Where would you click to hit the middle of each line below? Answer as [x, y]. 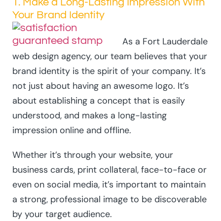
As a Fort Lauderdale [165, 42]
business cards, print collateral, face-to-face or [110, 170]
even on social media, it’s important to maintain [109, 185]
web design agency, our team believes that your [110, 56]
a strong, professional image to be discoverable [110, 200]
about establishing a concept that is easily [99, 101]
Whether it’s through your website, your [93, 155]
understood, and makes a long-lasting [90, 116]
